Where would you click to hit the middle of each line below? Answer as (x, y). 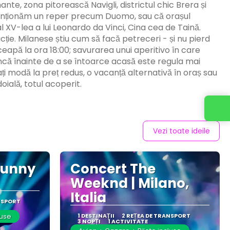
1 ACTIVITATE (128, 221)
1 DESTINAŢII (96, 216)
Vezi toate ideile (181, 131)
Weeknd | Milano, (130, 183)
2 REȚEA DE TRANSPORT (156, 216)
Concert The (113, 169)
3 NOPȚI (89, 221)
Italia (88, 198)
